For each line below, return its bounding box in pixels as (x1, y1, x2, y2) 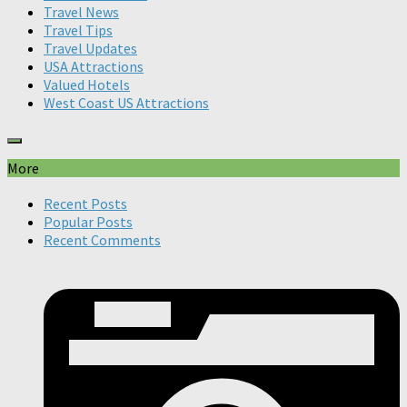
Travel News (44, 2, 119, 21)
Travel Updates (44, 38, 137, 57)
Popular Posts (44, 212, 133, 231)
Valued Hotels (44, 74, 130, 94)
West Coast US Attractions (44, 93, 209, 112)
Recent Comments (44, 230, 161, 249)
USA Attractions (44, 56, 144, 75)
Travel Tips (44, 20, 113, 39)
